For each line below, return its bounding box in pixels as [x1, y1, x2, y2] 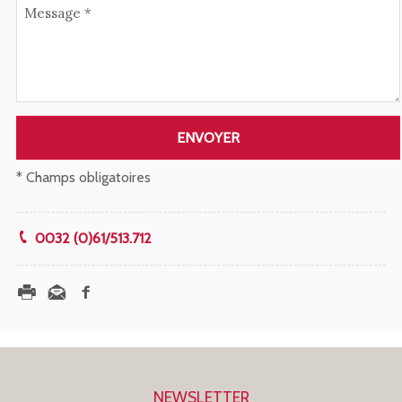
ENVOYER [176, 129, 240, 147]
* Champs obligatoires [16, 169, 151, 187]
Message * [24, 4, 92, 22]
